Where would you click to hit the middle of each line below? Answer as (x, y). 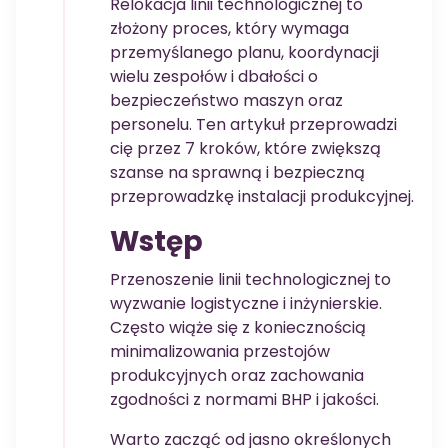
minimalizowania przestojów (220, 352)
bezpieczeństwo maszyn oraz (226, 101)
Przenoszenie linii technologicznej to (250, 280)
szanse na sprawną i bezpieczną (237, 173)
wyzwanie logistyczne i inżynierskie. (246, 304)
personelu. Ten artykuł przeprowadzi (253, 125)
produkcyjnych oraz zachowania (237, 376)
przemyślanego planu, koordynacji (244, 53)
